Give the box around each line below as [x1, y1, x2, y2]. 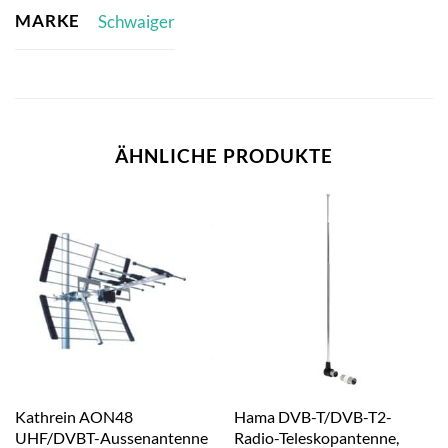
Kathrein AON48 [14, 406, 133, 426]
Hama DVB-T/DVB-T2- [233, 406, 392, 426]
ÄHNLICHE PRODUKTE [115, 144, 333, 168]
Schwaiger [97, 10, 175, 32]
